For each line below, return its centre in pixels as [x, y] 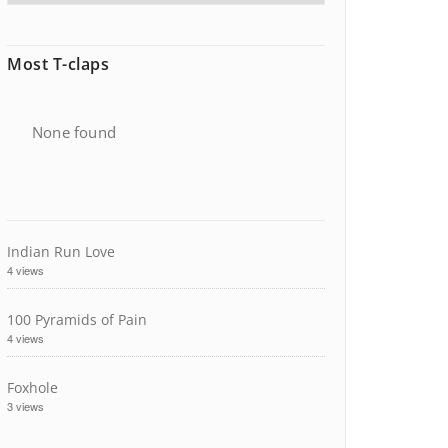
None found [74, 132]
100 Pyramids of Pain [77, 319]
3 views [25, 406]
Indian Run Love [61, 251]
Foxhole [32, 387]
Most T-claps [58, 64]
